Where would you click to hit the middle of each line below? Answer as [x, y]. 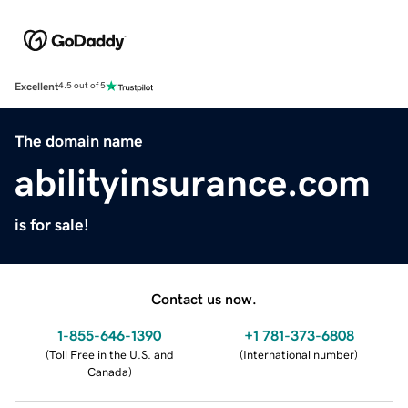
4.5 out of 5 [82, 86]
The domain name [79, 141]
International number [299, 354]
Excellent [36, 86]
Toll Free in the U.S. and [111, 354]
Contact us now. [204, 298]
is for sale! [52, 224]
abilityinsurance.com [193, 183]
